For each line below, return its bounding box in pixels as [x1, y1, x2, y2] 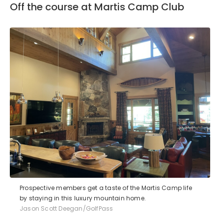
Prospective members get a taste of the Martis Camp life [20, 183, 192, 192]
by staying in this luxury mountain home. [20, 193, 146, 202]
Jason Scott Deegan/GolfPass [20, 204, 113, 213]
